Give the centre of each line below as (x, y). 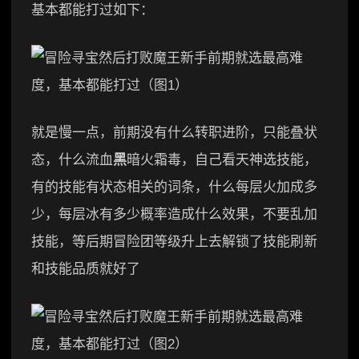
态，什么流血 (72, 160)
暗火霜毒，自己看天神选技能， (222, 160)
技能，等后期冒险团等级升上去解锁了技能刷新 (174, 242)
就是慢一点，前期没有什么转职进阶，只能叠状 (174, 133)
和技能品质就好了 (86, 269)
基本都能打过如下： (93, 10)
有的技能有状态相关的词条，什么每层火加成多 (174, 188)
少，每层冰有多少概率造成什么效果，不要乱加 (174, 215)
